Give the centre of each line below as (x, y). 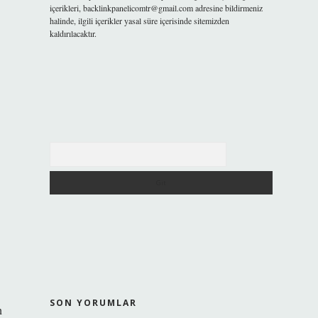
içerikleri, (66, 8)
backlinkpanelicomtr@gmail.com (138, 8)
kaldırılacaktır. (73, 33)
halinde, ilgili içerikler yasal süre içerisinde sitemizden (139, 21)
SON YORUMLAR (93, 303)
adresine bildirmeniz (227, 8)
